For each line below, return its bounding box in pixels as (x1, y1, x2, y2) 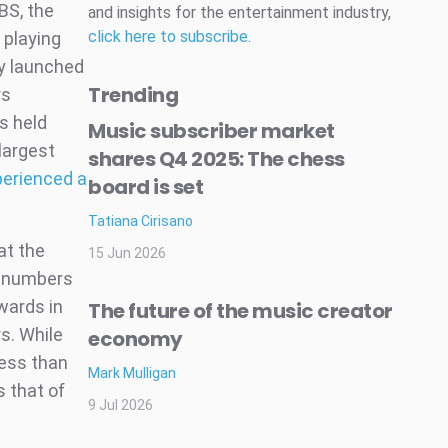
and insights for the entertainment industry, (88, 3, 391, 23)
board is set (88, 173, 203, 202)
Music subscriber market (88, 117, 335, 146)
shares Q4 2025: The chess (88, 145, 345, 174)
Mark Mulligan (88, 365, 176, 382)
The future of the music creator (88, 297, 393, 326)
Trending (88, 81, 178, 110)
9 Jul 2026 (88, 397, 153, 414)
